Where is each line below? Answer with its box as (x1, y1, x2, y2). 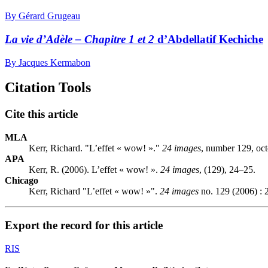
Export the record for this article (5, 218, 163, 232)
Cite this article (5, 108, 78, 121)
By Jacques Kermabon (5, 57, 90, 68)
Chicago (5, 175, 38, 186)
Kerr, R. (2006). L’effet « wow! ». (29, 165, 160, 175)
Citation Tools (5, 80, 91, 96)
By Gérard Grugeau (5, 11, 80, 22)
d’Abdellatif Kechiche (154, 32, 263, 45)
